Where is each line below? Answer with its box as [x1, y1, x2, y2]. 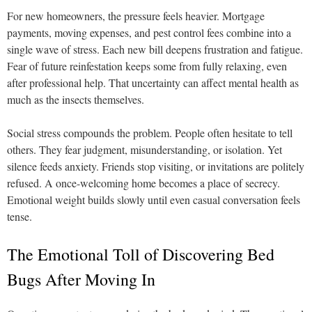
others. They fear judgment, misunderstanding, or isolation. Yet [7, 142, 282, 157]
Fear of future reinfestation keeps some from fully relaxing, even [7, 58, 287, 73]
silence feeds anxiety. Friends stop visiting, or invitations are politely [7, 159, 304, 173]
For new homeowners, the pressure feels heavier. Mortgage [7, 8, 265, 23]
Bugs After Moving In [7, 268, 155, 290]
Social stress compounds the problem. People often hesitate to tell [7, 125, 292, 140]
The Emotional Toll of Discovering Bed [7, 243, 274, 265]
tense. [7, 209, 32, 224]
